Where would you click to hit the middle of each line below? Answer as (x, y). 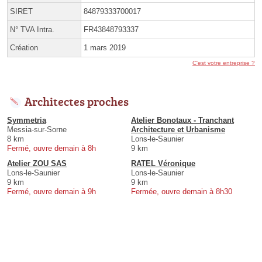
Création (24, 48)
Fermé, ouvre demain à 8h (51, 149)
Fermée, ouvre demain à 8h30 (182, 192)
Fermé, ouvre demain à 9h (51, 192)
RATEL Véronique (163, 164)
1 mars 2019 (105, 48)
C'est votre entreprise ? (224, 63)
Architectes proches (77, 101)
